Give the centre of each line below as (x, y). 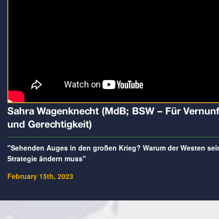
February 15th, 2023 (40, 176)
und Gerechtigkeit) (50, 125)
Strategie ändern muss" (47, 159)
